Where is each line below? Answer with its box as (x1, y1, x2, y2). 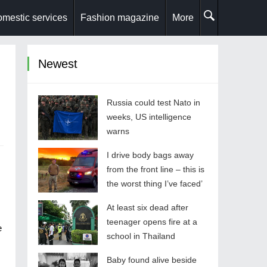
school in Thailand (107, 231, 175, 241)
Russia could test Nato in (107, 98, 200, 107)
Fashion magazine (80, 13, 159, 23)
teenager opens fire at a (107, 217, 197, 226)
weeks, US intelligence (107, 112, 191, 122)
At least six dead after (107, 203, 188, 212)
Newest (38, 57, 77, 70)
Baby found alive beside (107, 255, 197, 265)
